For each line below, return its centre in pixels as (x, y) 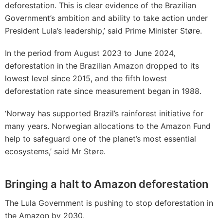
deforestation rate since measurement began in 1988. (103, 91)
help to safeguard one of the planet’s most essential (100, 139)
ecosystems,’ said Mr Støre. (55, 151)
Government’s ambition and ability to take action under (106, 18)
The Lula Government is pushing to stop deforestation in (109, 203)
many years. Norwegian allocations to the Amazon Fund (108, 126)
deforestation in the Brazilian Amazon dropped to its (102, 66)
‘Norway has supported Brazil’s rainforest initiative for (104, 113)
